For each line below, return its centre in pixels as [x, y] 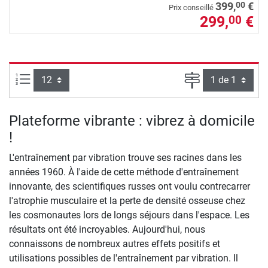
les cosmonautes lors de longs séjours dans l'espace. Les [129, 215]
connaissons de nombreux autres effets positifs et [115, 243]
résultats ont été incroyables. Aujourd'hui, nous [107, 229]
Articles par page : [68, 78]
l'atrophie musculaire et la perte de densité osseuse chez [127, 200]
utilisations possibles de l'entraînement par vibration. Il [124, 258]
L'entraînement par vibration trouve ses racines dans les [125, 157]
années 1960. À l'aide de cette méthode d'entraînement [124, 172]
